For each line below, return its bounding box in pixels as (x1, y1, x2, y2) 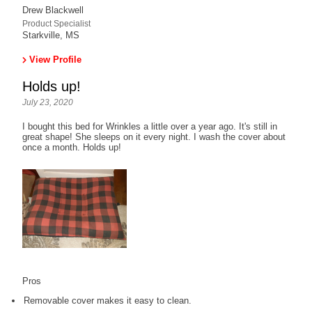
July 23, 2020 (22, 97, 74, 108)
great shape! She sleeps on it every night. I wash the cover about (22, 132, 286, 143)
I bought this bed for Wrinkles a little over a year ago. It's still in (22, 121, 278, 132)
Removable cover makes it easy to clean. (24, 295, 192, 306)
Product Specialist (22, 19, 91, 29)
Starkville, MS (22, 30, 80, 41)
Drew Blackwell (22, 5, 84, 16)
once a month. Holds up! (22, 142, 122, 153)
